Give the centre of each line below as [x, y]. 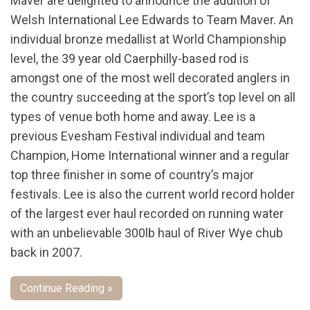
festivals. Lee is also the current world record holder [153, 194]
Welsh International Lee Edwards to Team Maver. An [152, 20]
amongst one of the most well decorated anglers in [150, 78]
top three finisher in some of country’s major [132, 175]
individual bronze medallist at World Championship [148, 39]
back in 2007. [46, 253]
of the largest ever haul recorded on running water [147, 214]
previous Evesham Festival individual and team [138, 136]
